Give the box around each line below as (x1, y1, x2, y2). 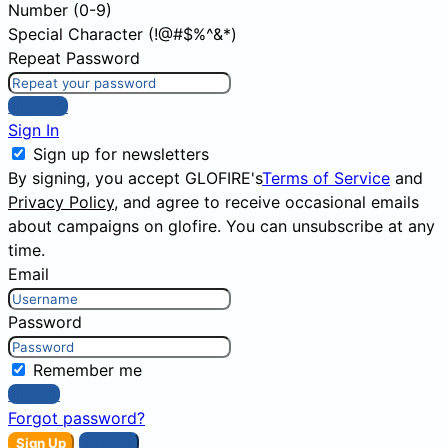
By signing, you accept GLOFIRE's (8, 168, 262, 189)
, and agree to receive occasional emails (114, 192, 419, 213)
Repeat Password (8, 48, 140, 69)
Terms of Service (262, 168, 390, 189)
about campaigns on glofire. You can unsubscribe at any (8, 216, 435, 237)
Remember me (33, 360, 142, 381)
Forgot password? (8, 408, 145, 429)
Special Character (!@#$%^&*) (8, 24, 237, 45)
